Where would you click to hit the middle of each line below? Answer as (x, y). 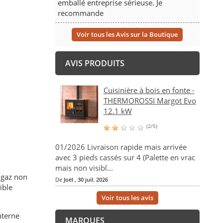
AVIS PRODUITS (95, 63)
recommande (80, 13)
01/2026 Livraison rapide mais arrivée (121, 147)
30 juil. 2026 (93, 180)
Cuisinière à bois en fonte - (149, 90)
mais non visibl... (84, 168)
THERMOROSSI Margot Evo (150, 101)
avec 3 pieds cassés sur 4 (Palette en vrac (125, 158)
